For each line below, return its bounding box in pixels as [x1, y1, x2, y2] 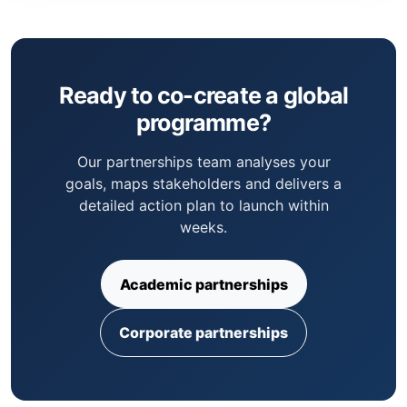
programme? [135, 109, 272, 137]
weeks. [180, 218, 227, 237]
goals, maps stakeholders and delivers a [65, 174, 342, 194]
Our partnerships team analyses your [76, 153, 331, 172]
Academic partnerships [119, 274, 288, 293]
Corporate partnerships [119, 323, 288, 342]
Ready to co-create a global [58, 82, 349, 110]
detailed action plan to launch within [78, 196, 329, 215]
